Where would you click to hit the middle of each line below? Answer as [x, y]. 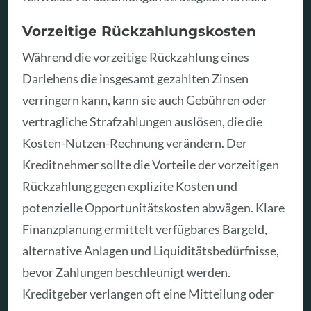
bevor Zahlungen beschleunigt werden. [127, 272]
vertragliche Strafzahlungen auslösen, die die [143, 121]
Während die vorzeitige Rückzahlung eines [136, 57]
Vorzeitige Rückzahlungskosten [140, 31]
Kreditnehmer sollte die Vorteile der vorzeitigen [151, 164]
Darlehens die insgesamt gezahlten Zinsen [136, 78]
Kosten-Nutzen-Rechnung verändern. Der [135, 143]
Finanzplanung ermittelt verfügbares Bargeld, [145, 229]
